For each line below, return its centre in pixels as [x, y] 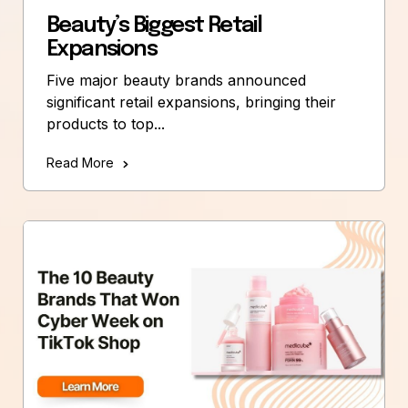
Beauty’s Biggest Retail [154, 26]
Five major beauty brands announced [176, 81]
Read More [80, 163]
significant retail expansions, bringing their [191, 102]
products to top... [106, 124]
